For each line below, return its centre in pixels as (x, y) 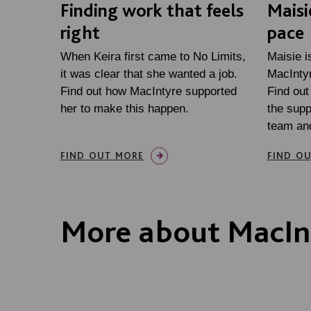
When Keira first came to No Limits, (153, 56)
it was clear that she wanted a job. (149, 74)
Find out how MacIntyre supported (149, 91)
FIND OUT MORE (102, 155)
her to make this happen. (125, 108)
